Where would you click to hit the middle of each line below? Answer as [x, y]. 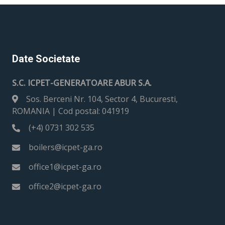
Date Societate [46, 59]
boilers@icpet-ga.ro [66, 147]
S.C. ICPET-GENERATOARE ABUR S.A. [82, 83]
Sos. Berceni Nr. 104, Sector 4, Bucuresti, [102, 99]
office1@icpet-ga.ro [65, 167]
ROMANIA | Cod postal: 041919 [71, 111]
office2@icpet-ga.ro [65, 186]
